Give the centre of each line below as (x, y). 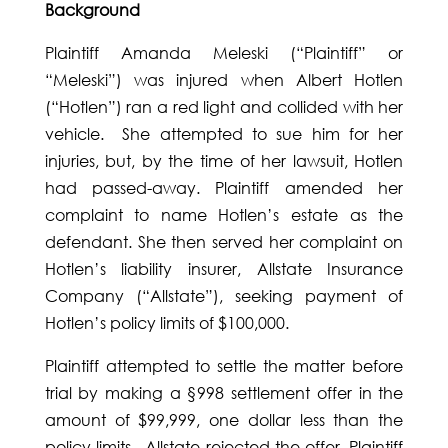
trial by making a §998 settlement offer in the (224, 393)
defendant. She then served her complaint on (224, 242)
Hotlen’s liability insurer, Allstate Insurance (224, 269)
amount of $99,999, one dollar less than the (224, 420)
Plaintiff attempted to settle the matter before (224, 366)
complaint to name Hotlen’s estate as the (224, 215)
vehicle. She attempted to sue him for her (224, 134)
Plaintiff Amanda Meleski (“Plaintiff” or (224, 53)
